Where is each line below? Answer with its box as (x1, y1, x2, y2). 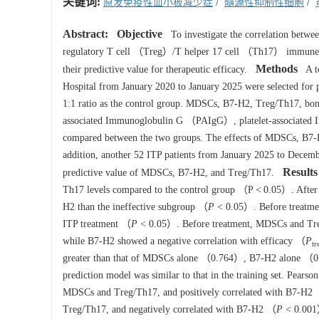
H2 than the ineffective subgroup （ (63, 202, 208, 212)
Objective (117, 28, 162, 40)
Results (283, 166, 318, 178)
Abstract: (63, 28, 108, 40)
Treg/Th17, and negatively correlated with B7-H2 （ (63, 304, 276, 315)
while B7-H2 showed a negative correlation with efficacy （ (63, 236, 305, 246)
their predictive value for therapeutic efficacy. (63, 64, 250, 75)
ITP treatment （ (63, 219, 131, 229)
